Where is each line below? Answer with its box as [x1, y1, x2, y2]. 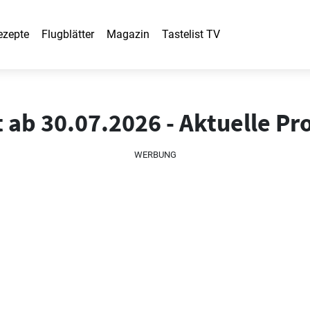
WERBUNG [134, 149, 176, 160]
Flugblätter [42, 28, 94, 41]
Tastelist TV [162, 28, 220, 41]
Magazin [107, 28, 149, 41]
